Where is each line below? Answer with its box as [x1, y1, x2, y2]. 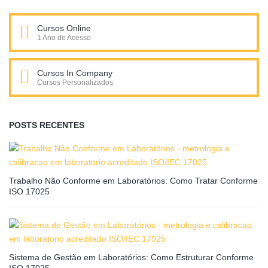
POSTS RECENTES [9, 120, 84, 130]
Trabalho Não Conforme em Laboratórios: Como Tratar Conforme [9, 176, 258, 186]
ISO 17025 [9, 187, 50, 197]
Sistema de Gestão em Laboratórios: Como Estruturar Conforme [9, 252, 254, 263]
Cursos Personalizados [37, 78, 113, 87]
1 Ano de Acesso [37, 33, 91, 42]
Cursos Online [37, 23, 91, 33]
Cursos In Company [37, 68, 112, 78]
